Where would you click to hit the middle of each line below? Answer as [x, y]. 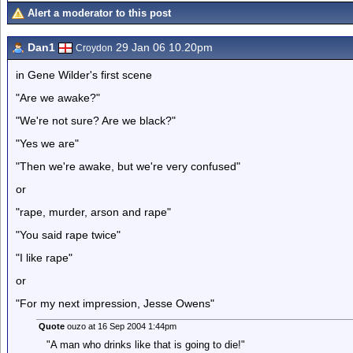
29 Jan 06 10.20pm [163, 47]
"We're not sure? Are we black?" [96, 121]
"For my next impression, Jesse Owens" [115, 303]
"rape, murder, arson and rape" [93, 212]
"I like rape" [44, 258]
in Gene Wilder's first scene [84, 75]
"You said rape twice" [68, 235]
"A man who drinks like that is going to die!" [145, 345]
